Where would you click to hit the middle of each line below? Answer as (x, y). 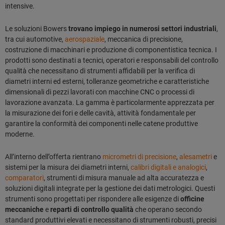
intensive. (20, 6)
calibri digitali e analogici (168, 167)
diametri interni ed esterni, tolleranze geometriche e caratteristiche (107, 81)
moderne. (20, 134)
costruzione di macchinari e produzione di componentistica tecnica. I (111, 49)
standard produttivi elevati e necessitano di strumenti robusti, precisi (111, 220)
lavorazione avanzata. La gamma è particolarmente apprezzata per (110, 102)
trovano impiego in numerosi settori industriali (142, 28)
